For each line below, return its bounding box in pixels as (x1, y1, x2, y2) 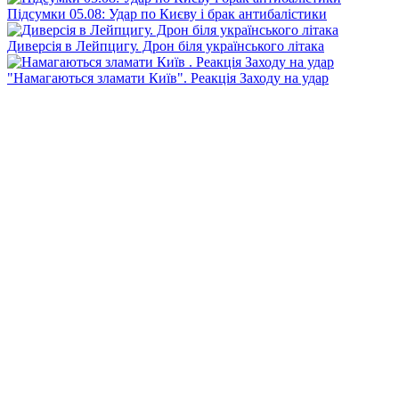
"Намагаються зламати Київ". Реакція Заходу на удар (7, 69, 329, 85)
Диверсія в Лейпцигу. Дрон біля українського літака (7, 37, 324, 53)
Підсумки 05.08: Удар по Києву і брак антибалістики (7, 5, 327, 21)
